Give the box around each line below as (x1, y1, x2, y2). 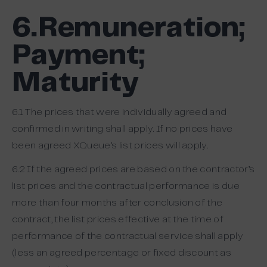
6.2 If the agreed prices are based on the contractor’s (12, 165, 255, 174)
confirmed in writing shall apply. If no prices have (12, 125, 233, 133)
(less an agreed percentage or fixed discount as (12, 249, 232, 257)
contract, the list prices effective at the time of (12, 215, 224, 224)
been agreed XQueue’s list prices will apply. (12, 141, 209, 150)
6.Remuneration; (12, 15, 246, 42)
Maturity (12, 70, 139, 97)
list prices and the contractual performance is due (12, 182, 240, 191)
